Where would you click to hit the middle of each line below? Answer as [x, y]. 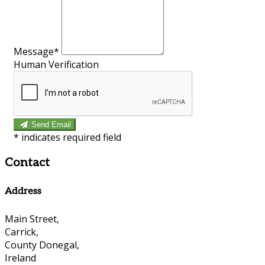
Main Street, [32, 219]
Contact [27, 162]
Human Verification [56, 64]
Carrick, [22, 232]
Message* [36, 51]
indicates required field [71, 137]
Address [23, 191]
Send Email [51, 124]
